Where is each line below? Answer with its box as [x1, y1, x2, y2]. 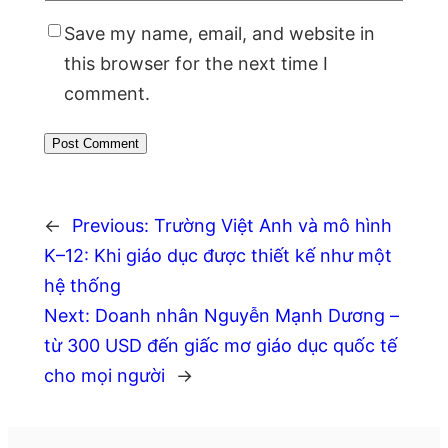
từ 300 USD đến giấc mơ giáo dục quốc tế [44, 334, 397, 356]
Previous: [72, 214, 149, 236]
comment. [64, 82, 150, 104]
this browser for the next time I [64, 52, 328, 74]
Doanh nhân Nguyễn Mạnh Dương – [95, 304, 399, 326]
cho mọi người [44, 364, 165, 386]
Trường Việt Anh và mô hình [154, 214, 392, 236]
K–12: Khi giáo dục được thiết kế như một [44, 244, 392, 266]
